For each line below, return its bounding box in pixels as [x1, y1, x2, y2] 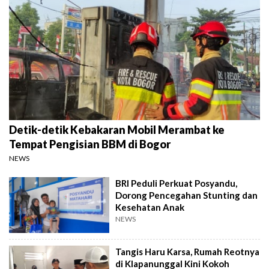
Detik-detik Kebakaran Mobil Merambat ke [9, 122, 225, 136]
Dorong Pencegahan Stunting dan [115, 189, 258, 201]
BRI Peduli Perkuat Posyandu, [115, 177, 238, 189]
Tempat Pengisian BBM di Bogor [9, 137, 171, 151]
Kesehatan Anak [115, 201, 185, 213]
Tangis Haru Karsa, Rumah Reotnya [115, 246, 260, 258]
